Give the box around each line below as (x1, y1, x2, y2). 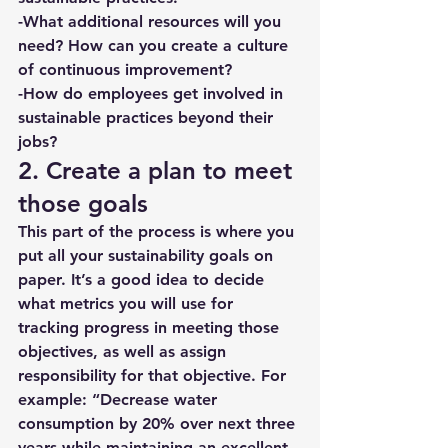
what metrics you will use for (18, 294, 238, 313)
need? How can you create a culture (18, 36, 293, 55)
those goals (18, 189, 148, 218)
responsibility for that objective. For (18, 366, 291, 385)
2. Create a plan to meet (18, 156, 299, 185)
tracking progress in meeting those (18, 318, 284, 337)
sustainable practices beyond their (18, 108, 278, 127)
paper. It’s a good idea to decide (18, 270, 269, 289)
